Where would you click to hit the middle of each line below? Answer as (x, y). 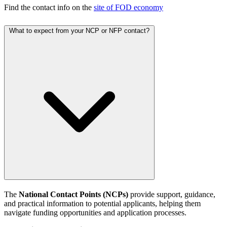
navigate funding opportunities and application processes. (95, 213)
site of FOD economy (128, 8)
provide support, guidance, (172, 195)
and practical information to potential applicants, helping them (102, 204)
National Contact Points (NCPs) (73, 195)
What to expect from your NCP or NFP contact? (79, 31)
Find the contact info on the (49, 8)
